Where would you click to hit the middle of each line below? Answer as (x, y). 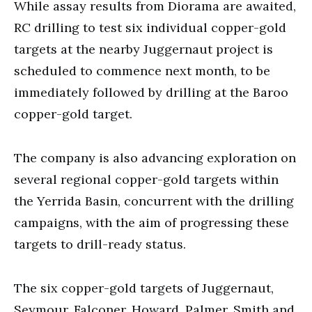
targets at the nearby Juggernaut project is (143, 49)
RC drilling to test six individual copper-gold (150, 27)
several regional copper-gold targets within (146, 179)
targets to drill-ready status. (100, 244)
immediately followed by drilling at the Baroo (151, 92)
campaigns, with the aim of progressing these (151, 222)
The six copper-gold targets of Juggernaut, (144, 288)
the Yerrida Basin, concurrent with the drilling (154, 201)
